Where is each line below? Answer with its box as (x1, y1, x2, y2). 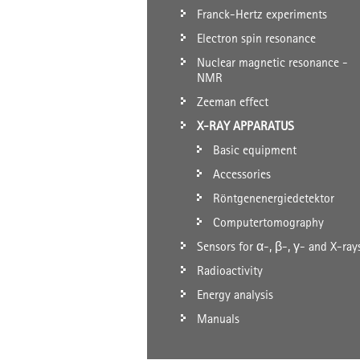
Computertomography (213, 215, 324, 230)
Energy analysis (197, 287, 273, 302)
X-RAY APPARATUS (197, 118, 294, 133)
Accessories (213, 166, 271, 182)
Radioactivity (197, 263, 263, 278)
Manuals (197, 311, 239, 326)
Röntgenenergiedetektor (213, 190, 334, 206)
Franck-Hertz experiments (197, 6, 327, 22)
